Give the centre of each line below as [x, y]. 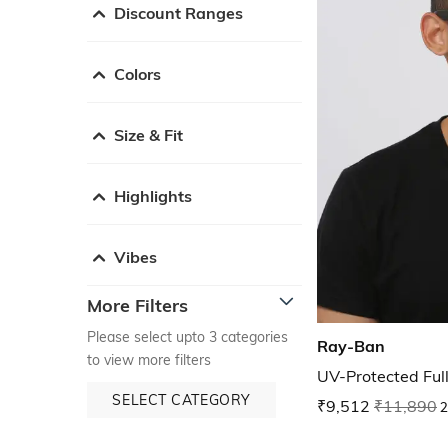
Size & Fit [148, 134]
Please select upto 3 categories [187, 336]
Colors [137, 73]
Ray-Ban [351, 346]
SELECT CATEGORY [181, 399]
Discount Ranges [178, 12]
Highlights [153, 195]
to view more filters [149, 359]
